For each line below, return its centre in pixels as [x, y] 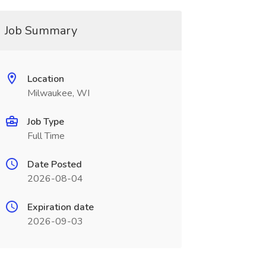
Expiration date [60, 207]
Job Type [45, 122]
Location [45, 79]
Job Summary [41, 31]
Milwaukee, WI [58, 93]
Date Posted [54, 164]
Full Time [46, 136]
